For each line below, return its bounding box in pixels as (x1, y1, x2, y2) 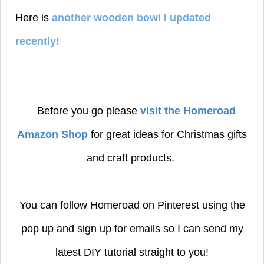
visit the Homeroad (140, 105, 236, 117)
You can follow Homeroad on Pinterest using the (19, 199, 245, 212)
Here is (15, 12, 52, 24)
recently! (15, 35, 62, 48)
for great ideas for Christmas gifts (88, 128, 247, 141)
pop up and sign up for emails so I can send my (21, 223, 243, 235)
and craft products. (87, 152, 177, 164)
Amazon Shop (17, 128, 88, 141)
